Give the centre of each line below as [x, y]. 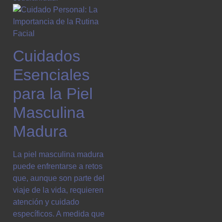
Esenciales [51, 75]
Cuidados [47, 56]
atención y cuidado [46, 202]
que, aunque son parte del [59, 178]
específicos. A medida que [59, 214]
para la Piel [53, 93]
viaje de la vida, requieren [58, 190]
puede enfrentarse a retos [58, 166]
